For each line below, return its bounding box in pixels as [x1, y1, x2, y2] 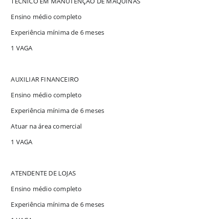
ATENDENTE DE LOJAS [11, 168, 76, 177]
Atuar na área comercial [11, 121, 82, 131]
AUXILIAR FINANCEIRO [11, 74, 79, 84]
